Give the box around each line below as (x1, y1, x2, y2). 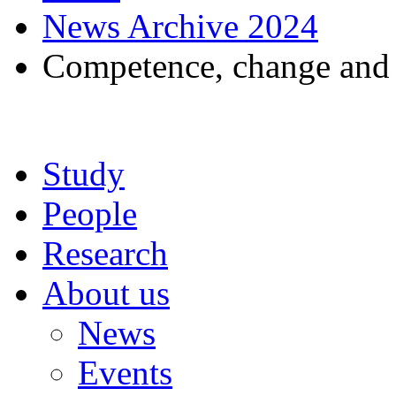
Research (42, 234, 168, 272)
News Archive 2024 (42, 7, 318, 45)
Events (78, 354, 172, 392)
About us (42, 274, 170, 312)
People (42, 194, 137, 232)
